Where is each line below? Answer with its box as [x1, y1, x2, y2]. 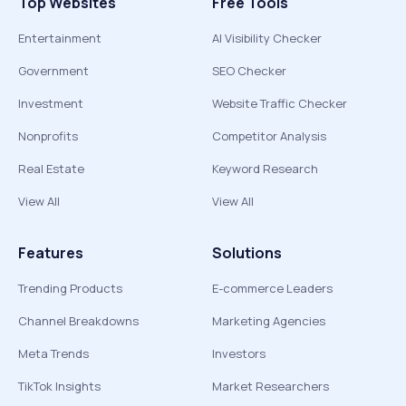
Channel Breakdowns [18, 313, 139, 329]
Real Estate [18, 160, 84, 177]
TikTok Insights [18, 378, 101, 394]
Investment [18, 95, 83, 111]
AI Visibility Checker [212, 30, 322, 46]
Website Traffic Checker [212, 95, 347, 111]
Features [18, 243, 83, 263]
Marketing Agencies [212, 313, 325, 329]
